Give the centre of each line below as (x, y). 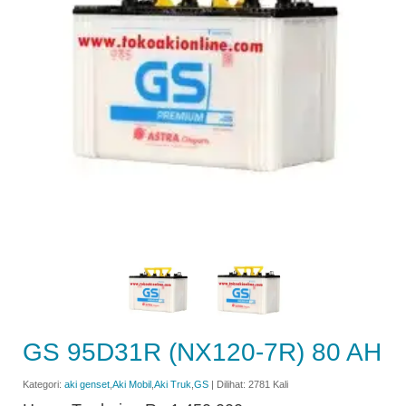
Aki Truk (173, 385)
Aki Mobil (132, 385)
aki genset (87, 385)
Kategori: (43, 385)
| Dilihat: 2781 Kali (248, 385)
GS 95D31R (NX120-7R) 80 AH (202, 353)
